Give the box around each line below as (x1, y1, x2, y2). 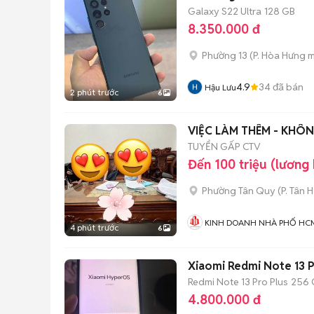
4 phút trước (70, 222, 118, 233)
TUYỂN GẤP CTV (188, 139, 261, 153)
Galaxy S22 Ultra (188, 4, 261, 18)
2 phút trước (70, 87, 118, 97)
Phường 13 (202, 49, 247, 62)
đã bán (271, 80, 303, 93)
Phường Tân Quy (202, 184, 275, 197)
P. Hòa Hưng (253, 49, 306, 62)
